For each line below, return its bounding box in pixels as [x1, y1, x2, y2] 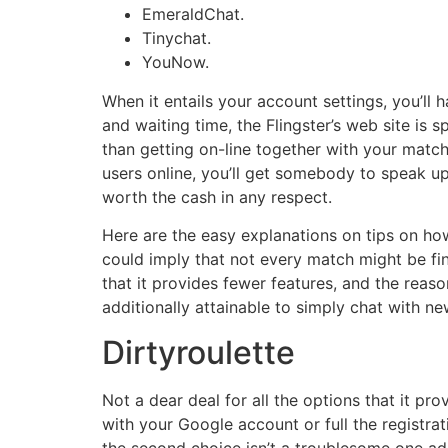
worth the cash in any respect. [102, 186, 332, 207]
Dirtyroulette [102, 332, 295, 372]
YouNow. [142, 52, 209, 73]
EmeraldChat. [142, 4, 244, 25]
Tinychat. [142, 28, 211, 49]
